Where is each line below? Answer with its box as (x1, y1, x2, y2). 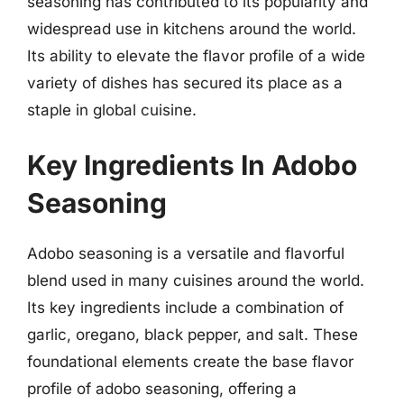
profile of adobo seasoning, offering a (27, 380, 297, 398)
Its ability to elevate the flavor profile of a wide (27, 46, 365, 65)
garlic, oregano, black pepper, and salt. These (27, 326, 358, 344)
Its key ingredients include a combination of (27, 298, 344, 317)
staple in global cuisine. (27, 100, 197, 119)
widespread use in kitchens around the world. (27, 19, 356, 38)
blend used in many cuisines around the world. (27, 271, 364, 289)
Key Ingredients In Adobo (27, 149, 357, 181)
